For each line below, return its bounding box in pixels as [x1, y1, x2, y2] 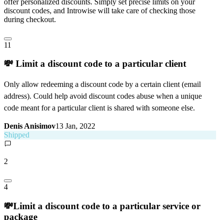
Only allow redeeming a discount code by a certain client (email [4, 80, 201, 89]
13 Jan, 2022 [55, 122, 95, 131]
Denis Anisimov [4, 122, 55, 131]
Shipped [4, 131, 29, 139]
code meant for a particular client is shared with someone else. [4, 104, 195, 112]
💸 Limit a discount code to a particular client [4, 58, 186, 69]
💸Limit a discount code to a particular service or [4, 200, 200, 211]
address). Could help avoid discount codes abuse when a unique [4, 92, 202, 101]
